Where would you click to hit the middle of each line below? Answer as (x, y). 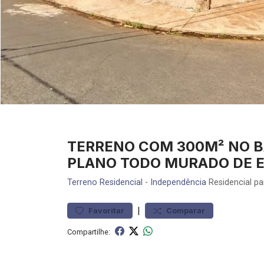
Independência (178, 182)
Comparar (186, 211)
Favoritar (106, 211)
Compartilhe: (89, 232)
